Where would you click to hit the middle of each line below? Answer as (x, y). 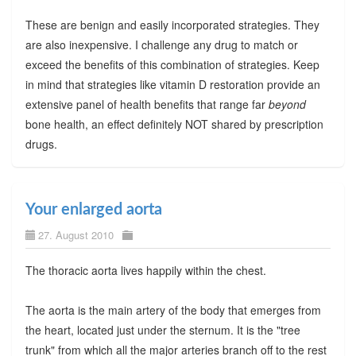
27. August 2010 (75, 234)
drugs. (41, 143)
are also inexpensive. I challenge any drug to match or (161, 44)
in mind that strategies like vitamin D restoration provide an (172, 84)
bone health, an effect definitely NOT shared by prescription (174, 124)
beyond (287, 104)
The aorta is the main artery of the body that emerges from (173, 310)
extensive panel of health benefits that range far (147, 104)
